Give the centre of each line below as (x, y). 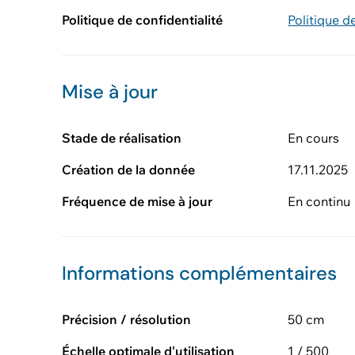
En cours (314, 138)
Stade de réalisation (122, 138)
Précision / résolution (126, 319)
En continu (319, 201)
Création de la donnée (128, 170)
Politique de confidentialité (142, 20)
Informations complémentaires (199, 273)
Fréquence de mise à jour (137, 201)
